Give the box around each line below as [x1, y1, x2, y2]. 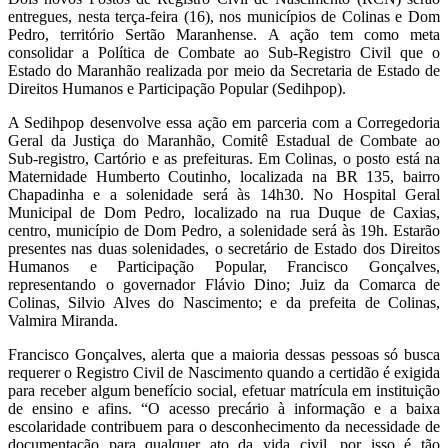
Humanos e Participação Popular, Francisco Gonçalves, [8, 257, 440, 275]
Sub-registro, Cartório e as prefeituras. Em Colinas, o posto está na [8, 149, 440, 167]
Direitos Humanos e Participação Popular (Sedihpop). [8, 79, 346, 97]
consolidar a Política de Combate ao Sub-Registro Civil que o [8, 43, 440, 61]
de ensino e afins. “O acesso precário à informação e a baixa [8, 399, 440, 417]
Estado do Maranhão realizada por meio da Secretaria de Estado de [8, 61, 440, 79]
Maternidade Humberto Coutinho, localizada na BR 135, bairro [8, 167, 440, 185]
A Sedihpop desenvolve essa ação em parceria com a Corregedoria [8, 113, 440, 131]
